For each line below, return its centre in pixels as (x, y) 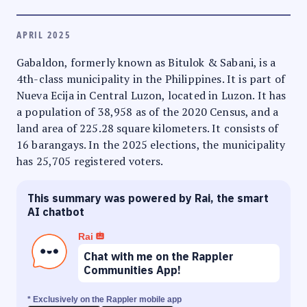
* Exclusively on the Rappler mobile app (105, 299)
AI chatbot (56, 211)
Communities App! (132, 270)
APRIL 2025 (44, 34)
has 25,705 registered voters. (90, 161)
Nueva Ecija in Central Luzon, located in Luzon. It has (151, 95)
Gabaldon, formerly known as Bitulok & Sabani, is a (146, 62)
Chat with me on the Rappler (159, 256)
